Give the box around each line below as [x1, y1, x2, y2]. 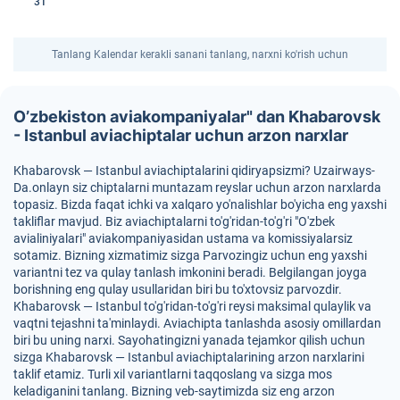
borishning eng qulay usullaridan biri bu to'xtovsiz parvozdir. [13, 282, 342, 296]
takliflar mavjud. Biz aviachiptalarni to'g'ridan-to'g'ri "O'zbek [13, 214, 335, 229]
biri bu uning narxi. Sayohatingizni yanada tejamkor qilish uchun [13, 333, 365, 347]
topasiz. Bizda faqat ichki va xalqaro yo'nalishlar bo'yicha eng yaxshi [13, 197, 387, 212]
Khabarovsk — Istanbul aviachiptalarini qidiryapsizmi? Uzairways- [13, 163, 375, 178]
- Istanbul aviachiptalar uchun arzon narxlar [13, 126, 348, 145]
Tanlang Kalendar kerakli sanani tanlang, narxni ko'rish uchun [52, 48, 348, 61]
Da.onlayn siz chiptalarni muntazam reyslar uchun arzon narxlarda [13, 180, 381, 195]
